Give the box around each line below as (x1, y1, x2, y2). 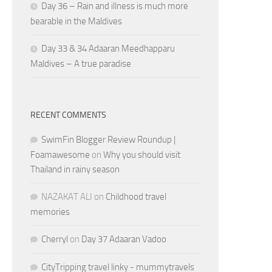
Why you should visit (103, 149, 180, 160)
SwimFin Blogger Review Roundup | (41, 134, 175, 145)
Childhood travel (106, 191, 166, 202)
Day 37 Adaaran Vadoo (81, 233, 166, 245)
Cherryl (41, 233, 68, 245)
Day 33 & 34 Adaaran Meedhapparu (41, 42, 175, 54)
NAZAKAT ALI (41, 191, 92, 202)
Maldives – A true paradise (30, 58, 131, 69)
